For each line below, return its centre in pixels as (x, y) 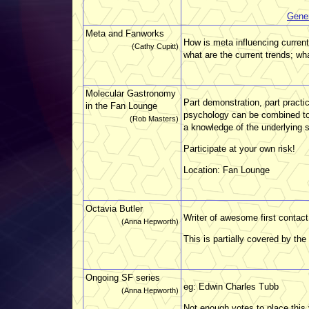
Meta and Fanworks (125, 33)
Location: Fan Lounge (227, 170)
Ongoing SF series (123, 277)
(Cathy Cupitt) (155, 46)
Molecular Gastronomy (131, 93)
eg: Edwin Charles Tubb (231, 286)
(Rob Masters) (154, 118)
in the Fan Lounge (121, 106)
